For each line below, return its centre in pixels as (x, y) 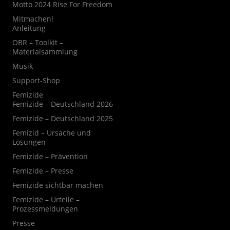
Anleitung (29, 28)
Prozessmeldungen (45, 209)
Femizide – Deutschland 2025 (62, 118)
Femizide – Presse (43, 171)
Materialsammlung (45, 52)
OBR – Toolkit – (37, 42)
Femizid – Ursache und (51, 133)
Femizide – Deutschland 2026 (62, 104)
